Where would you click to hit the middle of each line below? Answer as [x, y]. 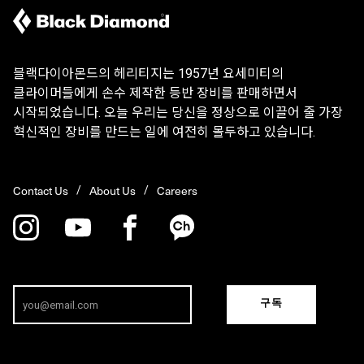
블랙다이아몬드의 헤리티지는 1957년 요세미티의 [148, 74]
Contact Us [41, 191]
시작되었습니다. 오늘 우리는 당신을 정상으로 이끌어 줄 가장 [178, 113]
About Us [113, 191]
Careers [177, 191]
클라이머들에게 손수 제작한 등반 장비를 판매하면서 [155, 93]
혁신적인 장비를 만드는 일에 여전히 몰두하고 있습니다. [164, 132]
